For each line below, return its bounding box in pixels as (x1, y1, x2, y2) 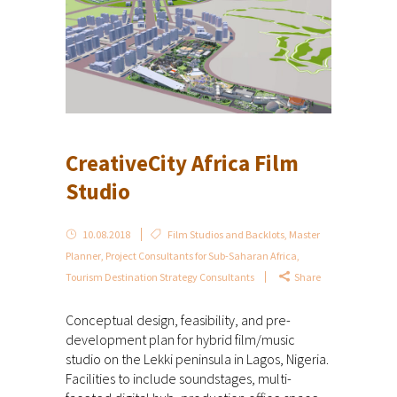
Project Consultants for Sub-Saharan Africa (105, 249, 297, 263)
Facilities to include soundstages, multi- (66, 370, 292, 388)
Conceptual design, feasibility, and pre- (66, 311, 291, 330)
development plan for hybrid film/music (66, 331, 295, 349)
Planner (66, 249, 101, 263)
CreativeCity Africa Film (66, 149, 299, 178)
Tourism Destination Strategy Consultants (66, 270, 254, 284)
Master (289, 228, 320, 242)
